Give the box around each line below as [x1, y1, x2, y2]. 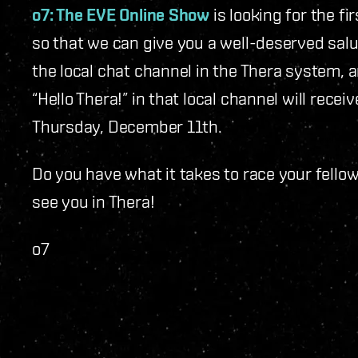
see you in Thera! [32, 191, 155, 211]
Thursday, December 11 [32, 116, 203, 136]
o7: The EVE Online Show [32, 4, 210, 25]
